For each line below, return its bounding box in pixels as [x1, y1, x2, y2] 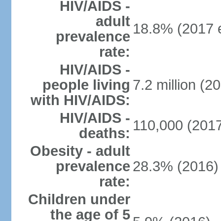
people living [42, 77, 130, 93]
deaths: [78, 125, 130, 141]
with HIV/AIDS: [30, 92, 130, 108]
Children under [28, 191, 130, 207]
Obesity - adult [30, 143, 130, 159]
